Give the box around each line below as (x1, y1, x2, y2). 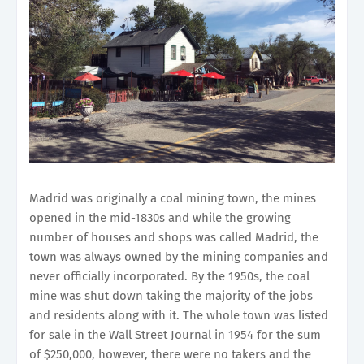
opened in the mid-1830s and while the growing (29, 210, 291, 225)
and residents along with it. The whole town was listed (29, 307, 328, 323)
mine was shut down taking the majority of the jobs (29, 288, 313, 303)
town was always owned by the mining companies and (29, 249, 328, 264)
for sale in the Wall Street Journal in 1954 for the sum (29, 327, 321, 342)
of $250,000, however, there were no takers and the (29, 346, 311, 362)
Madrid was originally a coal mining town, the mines (29, 190, 316, 206)
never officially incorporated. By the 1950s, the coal (29, 268, 310, 284)
